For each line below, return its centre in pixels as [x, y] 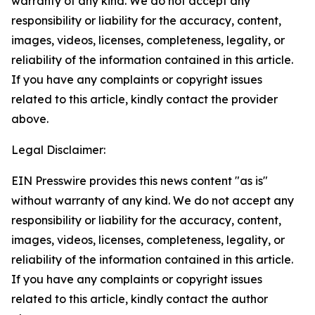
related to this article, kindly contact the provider [144, 99]
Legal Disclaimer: [58, 150]
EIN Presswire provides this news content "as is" [140, 181]
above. [30, 119]
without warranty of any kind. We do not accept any [153, 200]
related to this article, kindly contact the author [140, 299]
